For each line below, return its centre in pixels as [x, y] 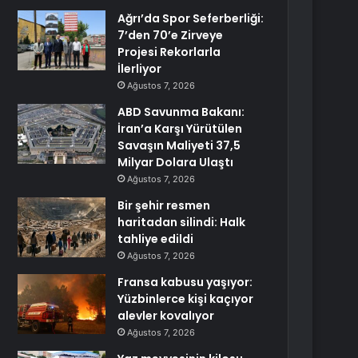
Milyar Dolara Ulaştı [176, 162]
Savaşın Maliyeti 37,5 [179, 145]
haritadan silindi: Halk [182, 222]
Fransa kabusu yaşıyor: [185, 282]
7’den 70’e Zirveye [171, 35]
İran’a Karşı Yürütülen [180, 129]
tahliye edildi [156, 239]
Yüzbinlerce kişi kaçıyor [186, 299]
